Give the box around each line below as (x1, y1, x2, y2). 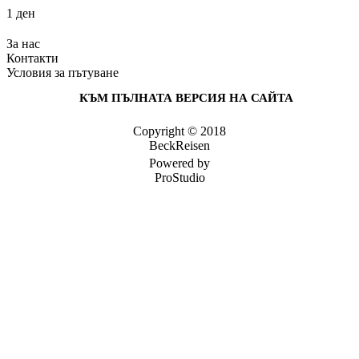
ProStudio (154, 170, 205, 184)
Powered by (149, 155, 210, 170)
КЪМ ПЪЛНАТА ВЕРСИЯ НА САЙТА (79, 91, 293, 104)
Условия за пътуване (6, 65, 119, 79)
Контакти (6, 50, 58, 65)
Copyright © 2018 (133, 123, 226, 138)
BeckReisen (149, 138, 210, 152)
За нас (6, 36, 40, 50)
